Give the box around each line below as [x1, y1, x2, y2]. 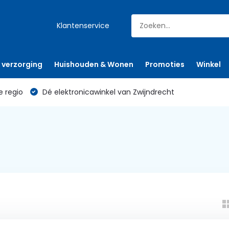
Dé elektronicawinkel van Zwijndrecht [40, 87, 174, 97]
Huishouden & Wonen [54, 59, 133, 70]
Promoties [145, 59, 185, 70]
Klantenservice [57, 20, 110, 31]
